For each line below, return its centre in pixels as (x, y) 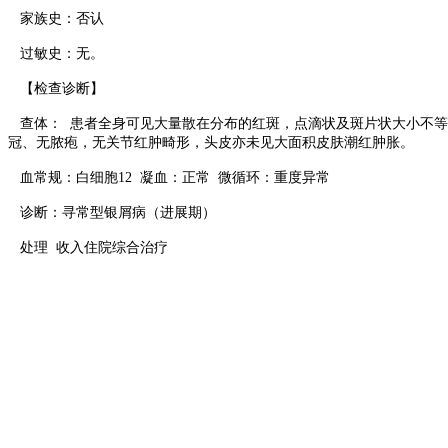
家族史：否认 (56, 19)
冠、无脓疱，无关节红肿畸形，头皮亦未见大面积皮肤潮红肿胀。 (211, 143)
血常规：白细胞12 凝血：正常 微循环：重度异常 (169, 178)
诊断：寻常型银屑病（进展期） (112, 213)
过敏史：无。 (56, 54)
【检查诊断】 (56, 89)
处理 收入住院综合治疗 (88, 248)
